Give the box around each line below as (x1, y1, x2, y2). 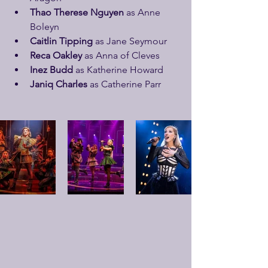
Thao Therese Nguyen (30, 7, 124, 18)
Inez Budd (30, 64, 73, 75)
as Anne (124, 7, 163, 18)
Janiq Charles (30, 78, 87, 90)
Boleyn (30, 21, 59, 32)
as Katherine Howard (73, 64, 163, 75)
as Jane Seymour (93, 35, 167, 47)
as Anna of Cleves (82, 50, 160, 61)
